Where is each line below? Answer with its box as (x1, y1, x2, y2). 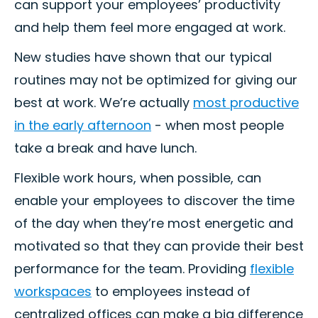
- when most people (151, 116, 284, 135)
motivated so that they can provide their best (14, 237, 304, 256)
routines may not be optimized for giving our (14, 71, 297, 89)
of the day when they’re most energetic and (14, 214, 293, 233)
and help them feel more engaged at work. (14, 18, 285, 37)
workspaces (14, 283, 92, 301)
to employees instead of (92, 283, 251, 301)
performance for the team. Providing (14, 260, 250, 278)
